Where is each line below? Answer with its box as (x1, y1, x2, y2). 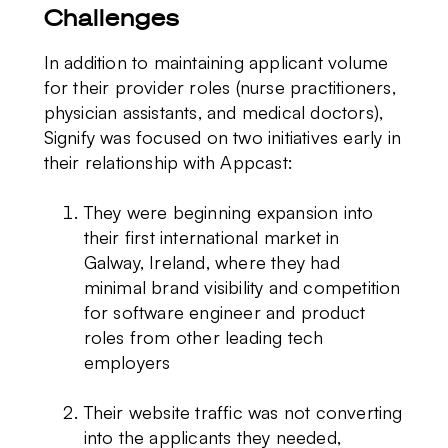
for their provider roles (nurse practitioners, (43, 75, 396, 98)
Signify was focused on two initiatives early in (43, 125, 401, 148)
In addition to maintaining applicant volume (43, 50, 389, 73)
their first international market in (83, 225, 340, 248)
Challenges (43, 3, 179, 31)
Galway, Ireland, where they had (83, 250, 340, 273)
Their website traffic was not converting (83, 400, 403, 423)
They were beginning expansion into (83, 200, 374, 223)
